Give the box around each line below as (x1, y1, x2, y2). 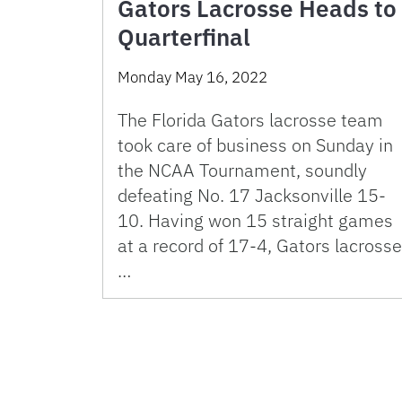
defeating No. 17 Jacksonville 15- (118, 183, 386, 208)
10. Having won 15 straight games (118, 208, 393, 233)
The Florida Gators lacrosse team (118, 108, 383, 133)
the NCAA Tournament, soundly (118, 158, 367, 183)
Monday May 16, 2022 (118, 67, 267, 88)
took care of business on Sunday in (118, 133, 393, 158)
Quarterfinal (118, 22, 250, 53)
